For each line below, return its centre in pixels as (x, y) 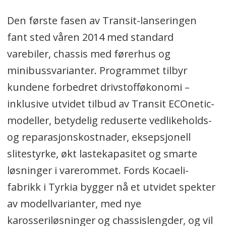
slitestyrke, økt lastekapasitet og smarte (102, 154)
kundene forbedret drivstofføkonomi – (98, 87)
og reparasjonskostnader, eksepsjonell (99, 137)
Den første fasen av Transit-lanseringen (102, 21)
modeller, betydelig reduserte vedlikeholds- (109, 121)
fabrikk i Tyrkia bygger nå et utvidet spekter (111, 187)
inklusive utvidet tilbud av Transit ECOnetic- (110, 104)
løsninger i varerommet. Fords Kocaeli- (98, 171)
